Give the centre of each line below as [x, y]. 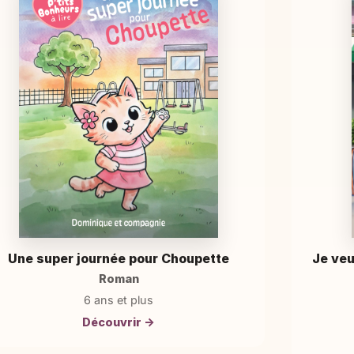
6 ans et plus [119, 300]
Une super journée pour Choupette [119, 258]
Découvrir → [119, 322]
